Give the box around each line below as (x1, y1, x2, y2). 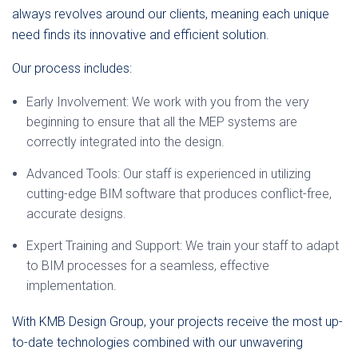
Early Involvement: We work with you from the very (26, 94, 309, 109)
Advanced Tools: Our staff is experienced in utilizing (26, 166, 311, 181)
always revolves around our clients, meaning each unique (12, 6, 329, 22)
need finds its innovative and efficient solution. (12, 27, 269, 42)
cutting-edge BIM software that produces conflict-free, (26, 186, 332, 201)
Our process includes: (12, 61, 132, 76)
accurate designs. (26, 206, 126, 221)
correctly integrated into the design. (26, 134, 225, 149)
